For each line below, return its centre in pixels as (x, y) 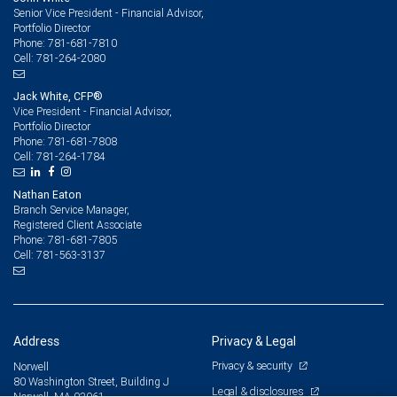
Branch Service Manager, (71, 210)
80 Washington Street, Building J (91, 382)
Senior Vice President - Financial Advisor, (109, 13)
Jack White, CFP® (58, 97)
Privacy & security (253, 366)
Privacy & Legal (254, 342)
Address (36, 342)
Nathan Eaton (47, 195)
